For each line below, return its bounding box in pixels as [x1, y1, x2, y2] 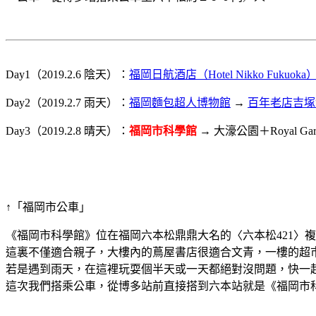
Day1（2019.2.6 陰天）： [6, 68, 129, 80]
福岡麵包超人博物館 [129, 96, 231, 109]
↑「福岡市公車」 [6, 200, 90, 213]
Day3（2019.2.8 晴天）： [6, 124, 129, 137]
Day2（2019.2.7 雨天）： [6, 96, 129, 109]
